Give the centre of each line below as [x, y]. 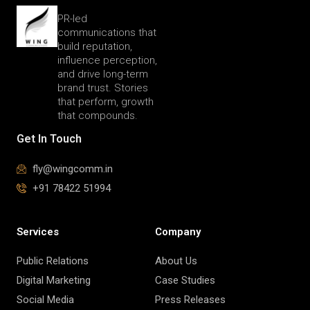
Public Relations [53, 261]
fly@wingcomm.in [72, 168]
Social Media [45, 299]
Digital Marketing [54, 280]
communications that [107, 33]
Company [178, 231]
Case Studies [185, 280]
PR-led [73, 19]
